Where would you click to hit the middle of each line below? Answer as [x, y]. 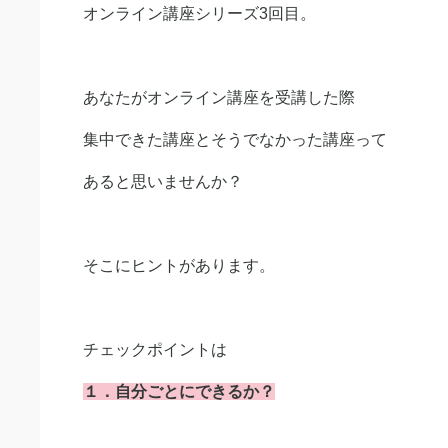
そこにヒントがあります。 [179, 265]
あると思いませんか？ [163, 181]
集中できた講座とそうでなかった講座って [235, 139]
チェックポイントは [155, 349]
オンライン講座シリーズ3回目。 [199, 13]
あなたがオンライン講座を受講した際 [219, 97]
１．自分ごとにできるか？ [179, 391]
